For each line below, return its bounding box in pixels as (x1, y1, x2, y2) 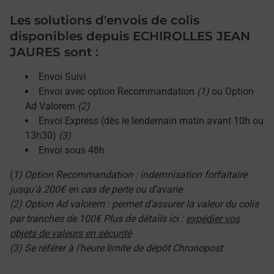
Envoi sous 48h (39, 144, 105, 156)
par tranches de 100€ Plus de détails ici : (10, 213, 186, 224)
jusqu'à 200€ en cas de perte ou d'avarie (10, 183, 182, 195)
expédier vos (186, 213, 240, 224)
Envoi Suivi (39, 71, 86, 83)
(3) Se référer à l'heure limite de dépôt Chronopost (10, 242, 223, 254)
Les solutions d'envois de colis (10, 13, 199, 28)
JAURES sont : (10, 45, 98, 59)
